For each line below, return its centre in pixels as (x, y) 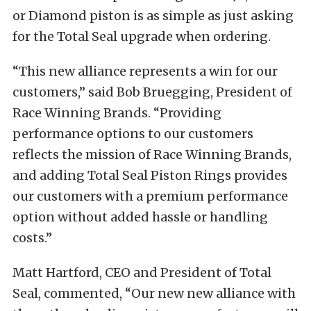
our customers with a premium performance (150, 196)
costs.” (32, 238)
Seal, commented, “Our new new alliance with (154, 294)
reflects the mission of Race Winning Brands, (152, 155)
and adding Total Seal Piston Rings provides (150, 176)
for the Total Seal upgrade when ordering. (142, 37)
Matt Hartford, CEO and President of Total (142, 273)
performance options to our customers (133, 134)
